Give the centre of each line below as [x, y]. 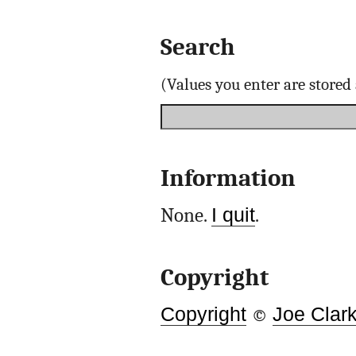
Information [228, 178]
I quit [233, 215]
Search [197, 47]
